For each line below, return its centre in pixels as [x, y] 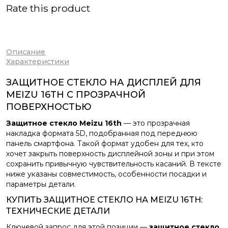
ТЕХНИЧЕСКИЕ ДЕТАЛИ [58, 211]
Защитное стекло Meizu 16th [64, 123]
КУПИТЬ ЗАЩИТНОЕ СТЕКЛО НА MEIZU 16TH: [104, 200]
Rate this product [48, 8]
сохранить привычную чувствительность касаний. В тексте [114, 164]
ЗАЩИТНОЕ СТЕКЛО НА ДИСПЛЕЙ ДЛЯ [104, 82]
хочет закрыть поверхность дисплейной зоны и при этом [110, 154]
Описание [26, 52]
